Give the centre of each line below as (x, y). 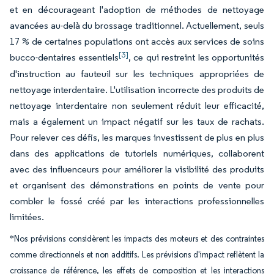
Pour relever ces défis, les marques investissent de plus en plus (137, 137)
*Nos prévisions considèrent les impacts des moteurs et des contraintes (137, 239)
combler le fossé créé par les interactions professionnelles (137, 201)
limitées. (27, 217)
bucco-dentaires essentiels (64, 57)
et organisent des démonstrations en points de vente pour (137, 185)
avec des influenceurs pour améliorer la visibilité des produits (137, 169)
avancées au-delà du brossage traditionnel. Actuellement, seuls (137, 25)
